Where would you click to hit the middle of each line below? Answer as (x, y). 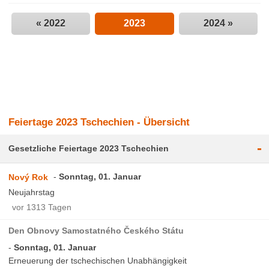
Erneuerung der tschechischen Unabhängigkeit (98, 260)
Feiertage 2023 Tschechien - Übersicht (99, 122)
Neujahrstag (32, 192)
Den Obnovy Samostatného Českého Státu (96, 230)
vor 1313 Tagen (42, 207)
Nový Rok (29, 177)
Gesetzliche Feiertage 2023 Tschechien (89, 148)
